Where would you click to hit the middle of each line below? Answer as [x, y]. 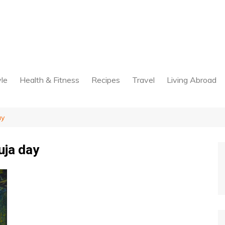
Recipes [106, 80]
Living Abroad [192, 80]
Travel [143, 80]
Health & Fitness [49, 80]
